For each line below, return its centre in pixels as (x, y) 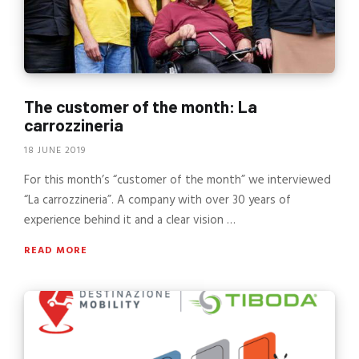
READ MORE (56, 250)
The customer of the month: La (141, 107)
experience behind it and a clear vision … (130, 220)
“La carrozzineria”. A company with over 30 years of (157, 200)
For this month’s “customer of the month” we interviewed (177, 180)
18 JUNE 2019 (55, 150)
